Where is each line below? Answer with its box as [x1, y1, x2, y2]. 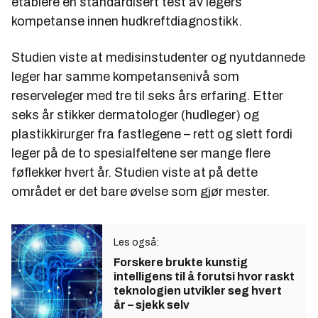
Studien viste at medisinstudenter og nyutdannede [11, 50, 305, 65]
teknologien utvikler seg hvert [114, 285, 282, 297]
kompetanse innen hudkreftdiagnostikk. [11, 14, 242, 29]
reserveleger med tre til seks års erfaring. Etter [11, 89, 283, 104]
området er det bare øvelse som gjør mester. [11, 185, 270, 199]
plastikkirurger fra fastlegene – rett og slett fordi [11, 127, 292, 142]
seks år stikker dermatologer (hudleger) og [11, 108, 259, 123]
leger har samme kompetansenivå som [11, 70, 239, 84]
